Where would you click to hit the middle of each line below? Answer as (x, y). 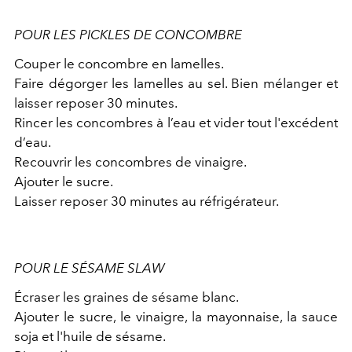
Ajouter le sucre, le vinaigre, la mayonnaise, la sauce (176, 317)
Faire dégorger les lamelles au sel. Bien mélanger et (176, 84)
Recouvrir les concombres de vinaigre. (130, 162)
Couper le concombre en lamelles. (119, 64)
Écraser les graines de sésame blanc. (126, 297)
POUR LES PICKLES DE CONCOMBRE (128, 35)
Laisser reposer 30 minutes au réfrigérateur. (147, 202)
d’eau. (33, 143)
